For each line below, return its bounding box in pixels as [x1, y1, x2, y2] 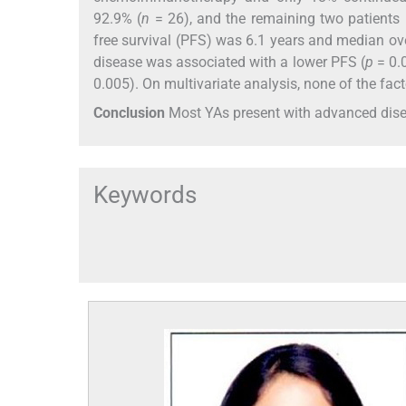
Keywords [93, 180, 197, 208]
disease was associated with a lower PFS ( [93, 53, 365, 71]
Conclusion [93, 103, 165, 121]
